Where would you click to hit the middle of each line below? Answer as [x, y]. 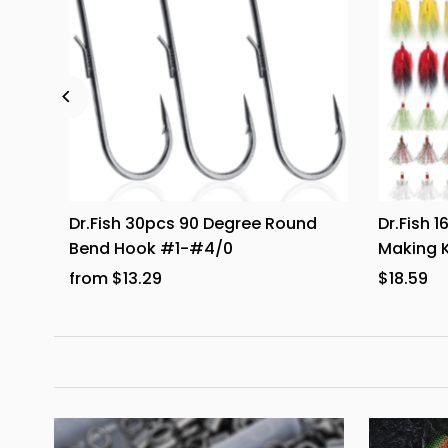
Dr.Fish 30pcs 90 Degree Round [193, 224]
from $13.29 [116, 279]
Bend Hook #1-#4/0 [151, 249]
